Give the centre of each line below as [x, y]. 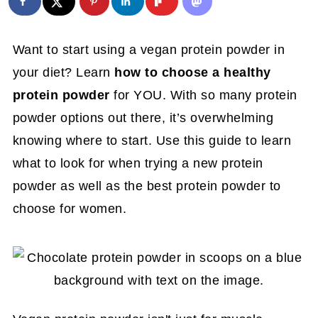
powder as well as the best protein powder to [147, 186]
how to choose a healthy [193, 72]
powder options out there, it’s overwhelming [143, 117]
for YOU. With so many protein [203, 95]
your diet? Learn [64, 72]
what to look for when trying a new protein [138, 163]
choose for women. [70, 208]
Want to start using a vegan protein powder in [149, 49]
